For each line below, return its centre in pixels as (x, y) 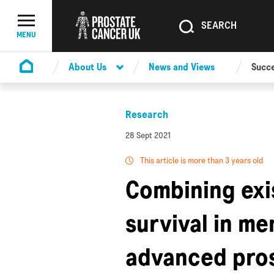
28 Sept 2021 (148, 135)
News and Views (182, 67)
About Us (87, 67)
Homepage (41, 81)
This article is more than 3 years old (201, 160)
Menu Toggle (51, 32)
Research (147, 114)
